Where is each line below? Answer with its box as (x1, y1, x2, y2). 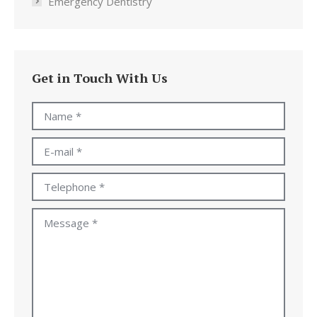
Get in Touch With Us (32, 69, 168, 86)
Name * (32, 104, 69, 119)
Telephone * (32, 175, 93, 190)
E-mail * (32, 139, 70, 154)
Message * (32, 210, 86, 225)
